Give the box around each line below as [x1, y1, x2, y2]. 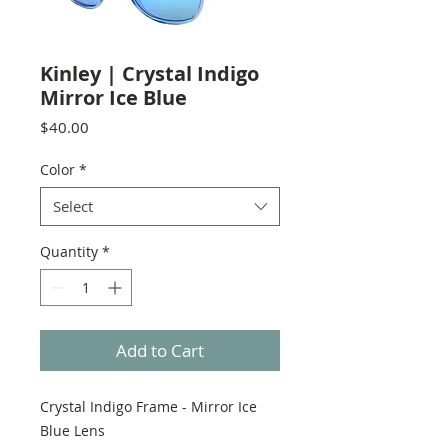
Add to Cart [116, 338, 204, 362]
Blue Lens [40, 420, 105, 440]
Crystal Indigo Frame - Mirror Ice [40, 396, 257, 416]
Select [53, 195, 93, 216]
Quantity [40, 241, 98, 261]
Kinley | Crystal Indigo [40, 59, 259, 87]
